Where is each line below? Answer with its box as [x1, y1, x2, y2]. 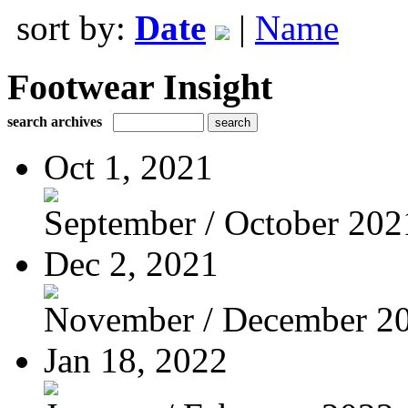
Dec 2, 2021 [44, 243, 219, 283]
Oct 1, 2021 [44, 147, 213, 187]
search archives [7, 113, 102, 129]
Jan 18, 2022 [44, 340, 228, 380]
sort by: [16, 8, 135, 47]
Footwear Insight [7, 66, 272, 107]
